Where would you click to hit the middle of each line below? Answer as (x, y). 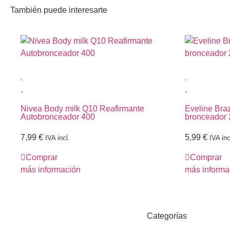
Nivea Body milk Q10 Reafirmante (82, 109)
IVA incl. (57, 138)
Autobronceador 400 (58, 117)
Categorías (167, 216)
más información (51, 169)
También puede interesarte (59, 10)
